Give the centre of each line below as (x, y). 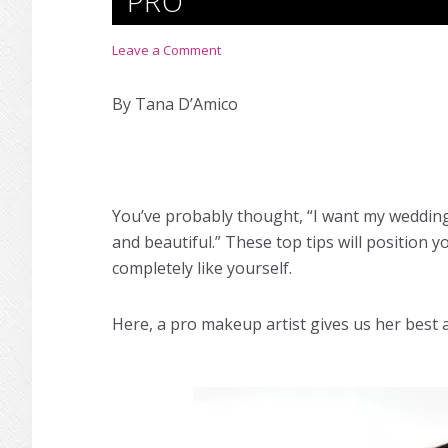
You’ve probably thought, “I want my (250, 216)
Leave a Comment (166, 50)
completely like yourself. (202, 268)
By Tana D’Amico (175, 104)
